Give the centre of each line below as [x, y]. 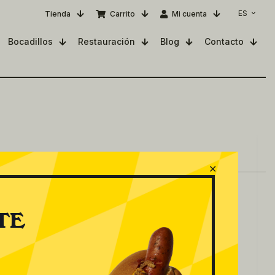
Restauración [107, 41]
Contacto [224, 41]
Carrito [122, 14]
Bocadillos [30, 41]
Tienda [58, 14]
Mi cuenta [189, 14]
